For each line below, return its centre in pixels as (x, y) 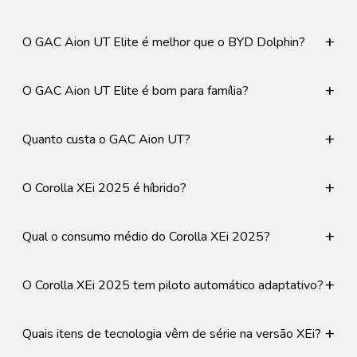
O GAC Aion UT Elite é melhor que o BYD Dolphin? (164, 42)
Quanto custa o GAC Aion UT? (106, 139)
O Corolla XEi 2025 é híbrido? (104, 188)
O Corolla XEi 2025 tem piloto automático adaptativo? (173, 285)
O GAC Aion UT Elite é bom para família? (135, 91)
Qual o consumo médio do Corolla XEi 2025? (146, 237)
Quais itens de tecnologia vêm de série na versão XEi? (172, 334)
